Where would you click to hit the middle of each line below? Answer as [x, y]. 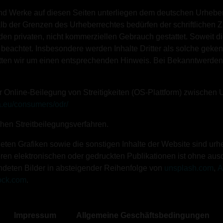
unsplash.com [189, 168]
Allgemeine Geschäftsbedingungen [143, 215]
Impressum [35, 215]
